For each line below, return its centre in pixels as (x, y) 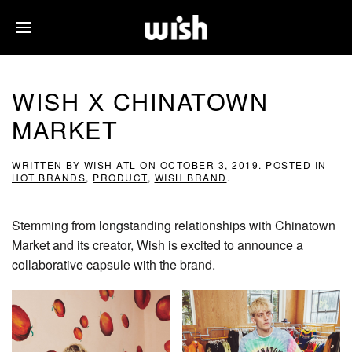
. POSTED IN (293, 165)
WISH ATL (110, 165)
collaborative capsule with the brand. (114, 264)
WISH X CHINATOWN (140, 101)
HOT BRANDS (49, 177)
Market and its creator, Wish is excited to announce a (158, 245)
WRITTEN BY (48, 165)
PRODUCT (120, 177)
